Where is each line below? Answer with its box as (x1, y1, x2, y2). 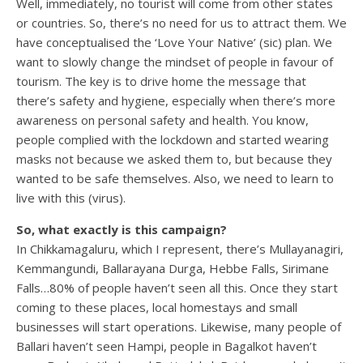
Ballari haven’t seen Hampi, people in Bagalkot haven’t (16, 337, 317, 354)
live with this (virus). (16, 189, 126, 206)
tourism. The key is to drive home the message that (16, 72, 306, 89)
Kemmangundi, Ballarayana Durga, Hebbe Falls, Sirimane (16, 259, 329, 276)
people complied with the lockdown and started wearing (16, 130, 329, 147)
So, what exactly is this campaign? (16, 220, 227, 237)
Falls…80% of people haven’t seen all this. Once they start (16, 279, 338, 296)
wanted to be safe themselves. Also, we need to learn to (16, 169, 334, 186)
